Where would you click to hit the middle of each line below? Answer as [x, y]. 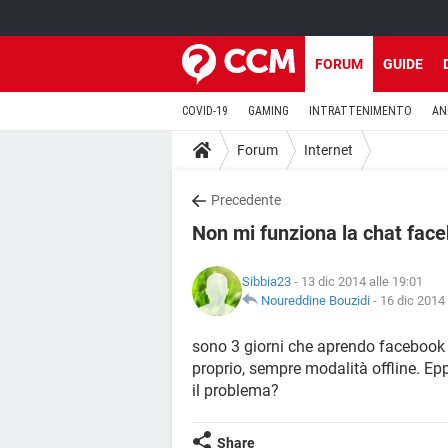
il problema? [235, 390]
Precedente [246, 200]
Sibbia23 [266, 281]
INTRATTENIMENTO [360, 111]
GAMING [268, 111]
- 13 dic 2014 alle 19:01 [357, 281]
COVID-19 [205, 111]
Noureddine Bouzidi [315, 300]
